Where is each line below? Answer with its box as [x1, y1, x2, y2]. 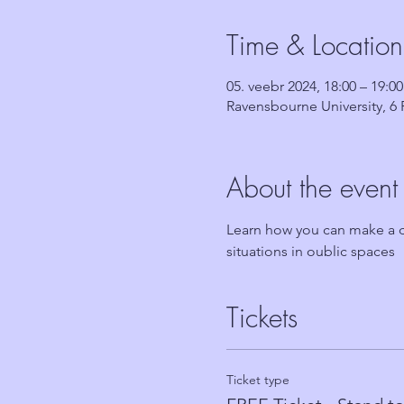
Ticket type [225, 372, 289, 388]
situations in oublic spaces [225, 243, 395, 260]
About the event [225, 170, 398, 206]
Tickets [225, 299, 298, 335]
